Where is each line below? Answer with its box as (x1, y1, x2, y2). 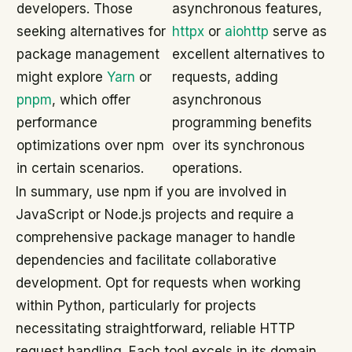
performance (16, 115, 97, 130)
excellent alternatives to (172, 46, 324, 62)
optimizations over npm (16, 137, 164, 153)
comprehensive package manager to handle (16, 229, 295, 245)
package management (16, 46, 159, 62)
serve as (269, 24, 327, 39)
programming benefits (172, 115, 312, 130)
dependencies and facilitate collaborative (16, 252, 277, 268)
